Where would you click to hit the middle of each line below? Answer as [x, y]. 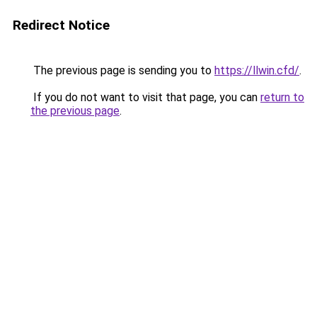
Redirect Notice [61, 25]
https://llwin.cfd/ [257, 70]
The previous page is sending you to [122, 70]
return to [282, 97]
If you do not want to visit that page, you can [145, 97]
